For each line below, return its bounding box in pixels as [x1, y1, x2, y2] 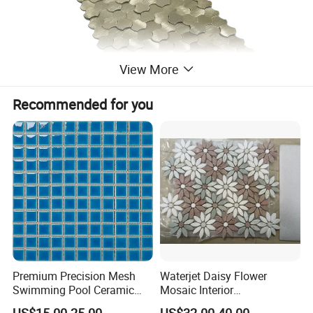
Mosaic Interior [159, 282, 233, 298]
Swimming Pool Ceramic [13, 282, 135, 298]
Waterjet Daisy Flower [159, 268, 267, 284]
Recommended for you [13, 94, 154, 114]
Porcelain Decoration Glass [13, 296, 147, 312]
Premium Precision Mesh [13, 268, 136, 284]
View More [119, 61, 179, 78]
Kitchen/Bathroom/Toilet [159, 296, 283, 312]
